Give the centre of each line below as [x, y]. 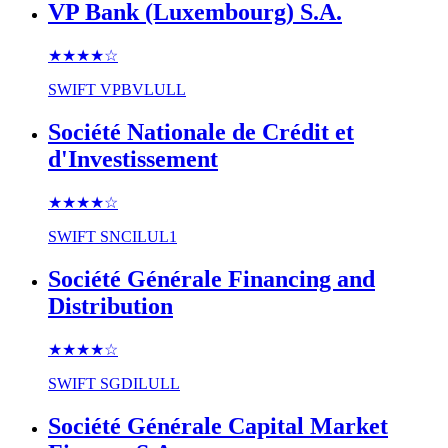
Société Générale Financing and [211, 278]
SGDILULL [140, 383]
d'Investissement [133, 159]
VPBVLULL [143, 90]
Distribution [110, 305]
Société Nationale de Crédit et [201, 132]
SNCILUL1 [138, 236]
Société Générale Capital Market [218, 425]
